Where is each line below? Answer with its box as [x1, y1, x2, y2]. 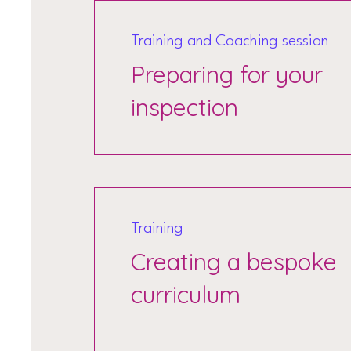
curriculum [131, 280, 241, 309]
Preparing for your [131, 60, 324, 89]
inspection [131, 92, 239, 122]
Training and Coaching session [131, 34, 329, 49]
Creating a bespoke [131, 247, 338, 277]
